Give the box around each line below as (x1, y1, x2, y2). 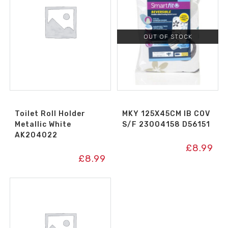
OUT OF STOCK (143, 33, 192, 41)
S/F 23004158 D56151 (122, 120, 211, 129)
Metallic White (14, 120, 71, 129)
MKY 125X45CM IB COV (122, 109, 211, 119)
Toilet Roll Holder (14, 109, 85, 119)
